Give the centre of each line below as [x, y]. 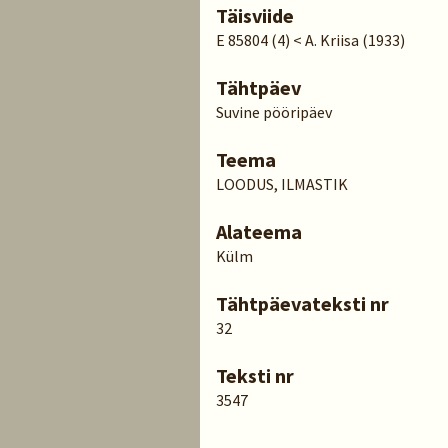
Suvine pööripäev [274, 112]
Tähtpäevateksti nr [302, 303]
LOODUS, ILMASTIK [282, 184]
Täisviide [255, 15]
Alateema [259, 231]
